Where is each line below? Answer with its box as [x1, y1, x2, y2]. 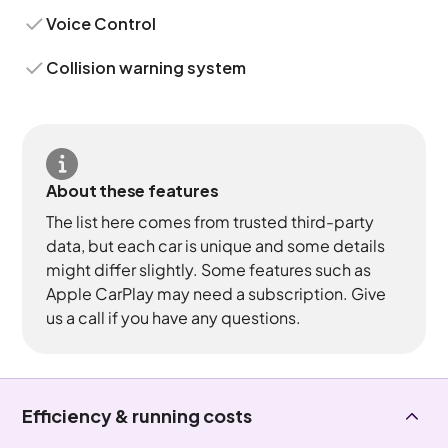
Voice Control [46, 13, 157, 34]
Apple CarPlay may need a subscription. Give [46, 283, 387, 304]
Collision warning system [46, 57, 247, 78]
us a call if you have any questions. [46, 307, 302, 328]
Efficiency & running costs [22, 404, 253, 427]
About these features [46, 180, 219, 201]
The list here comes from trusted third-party [46, 211, 375, 232]
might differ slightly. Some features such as [46, 259, 372, 280]
